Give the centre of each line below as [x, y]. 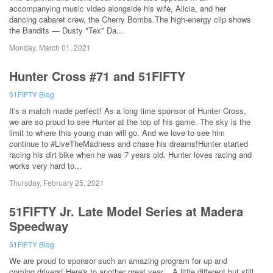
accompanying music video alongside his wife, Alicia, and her [118, 9]
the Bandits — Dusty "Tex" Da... [66, 30]
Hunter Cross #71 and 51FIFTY [97, 76]
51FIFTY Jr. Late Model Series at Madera [126, 211]
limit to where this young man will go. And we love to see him [117, 133]
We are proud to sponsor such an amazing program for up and [118, 260]
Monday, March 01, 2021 [50, 48]
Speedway [39, 226]
